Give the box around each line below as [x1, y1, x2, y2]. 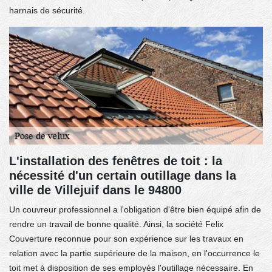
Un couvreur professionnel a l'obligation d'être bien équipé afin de [9, 204, 261, 214]
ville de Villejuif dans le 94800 [9, 183, 182, 197]
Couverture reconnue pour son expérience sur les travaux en [9, 233, 243, 243]
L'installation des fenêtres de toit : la [9, 154, 222, 168]
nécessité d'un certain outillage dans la [9, 168, 236, 182]
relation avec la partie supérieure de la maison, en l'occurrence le [9, 248, 260, 258]
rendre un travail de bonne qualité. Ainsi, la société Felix [9, 219, 223, 229]
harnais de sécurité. [9, 5, 85, 15]
